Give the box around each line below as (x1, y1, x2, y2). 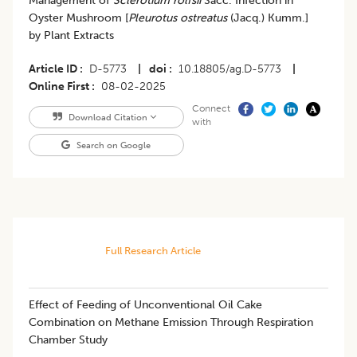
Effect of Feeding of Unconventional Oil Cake (29, 298, 262, 312)
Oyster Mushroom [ (29, 11, 128, 25)
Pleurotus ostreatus (128, 11, 230, 25)
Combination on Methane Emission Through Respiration (29, 316, 313, 330)
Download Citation (65, 112, 150, 124)
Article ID (29, 62, 77, 76)
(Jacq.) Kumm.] (230, 11, 308, 25)
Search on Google (74, 139, 151, 151)
